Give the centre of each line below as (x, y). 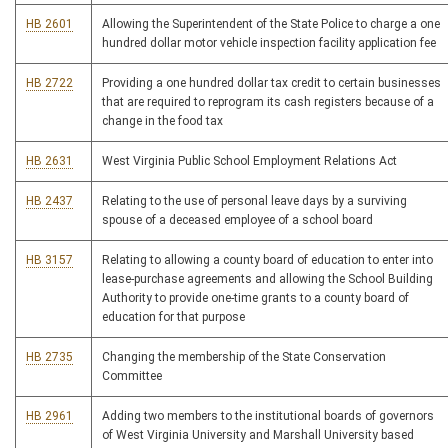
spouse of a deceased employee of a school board (237, 220)
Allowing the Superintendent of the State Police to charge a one (271, 24)
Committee (132, 376)
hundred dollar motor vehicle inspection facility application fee (269, 43)
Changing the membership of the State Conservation (244, 357)
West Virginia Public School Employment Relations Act (249, 161)
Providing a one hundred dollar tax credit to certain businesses (271, 83)
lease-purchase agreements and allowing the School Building (267, 279)
